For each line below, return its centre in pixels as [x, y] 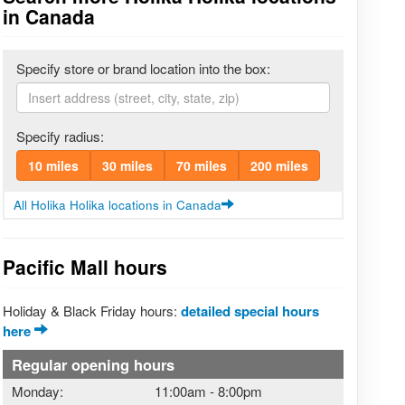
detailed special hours [250, 311]
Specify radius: [60, 137]
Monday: [37, 391]
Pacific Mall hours [85, 267]
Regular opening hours [93, 364]
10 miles [53, 166]
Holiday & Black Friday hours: [91, 310]
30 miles [127, 166]
